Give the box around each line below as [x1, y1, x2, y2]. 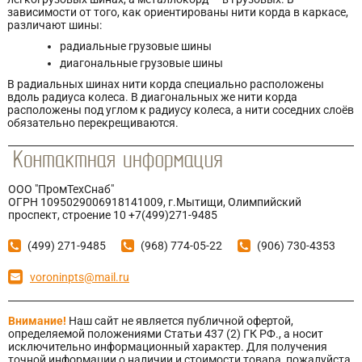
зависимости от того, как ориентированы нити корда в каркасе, [7, 6, 348, 19]
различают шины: [7, 19, 102, 32]
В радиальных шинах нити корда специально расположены [7, 78, 324, 90]
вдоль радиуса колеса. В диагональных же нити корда [7, 90, 297, 103]
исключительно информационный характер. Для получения [8, 340, 327, 353]
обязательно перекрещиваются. [7, 116, 179, 129]
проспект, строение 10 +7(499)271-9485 [8, 208, 217, 221]
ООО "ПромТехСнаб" [8, 183, 114, 196]
